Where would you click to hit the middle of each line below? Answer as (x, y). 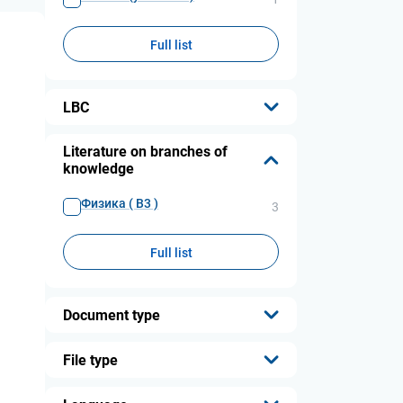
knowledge (99, 169)
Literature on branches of (145, 152)
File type (90, 360)
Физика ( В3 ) (120, 203)
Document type (112, 315)
